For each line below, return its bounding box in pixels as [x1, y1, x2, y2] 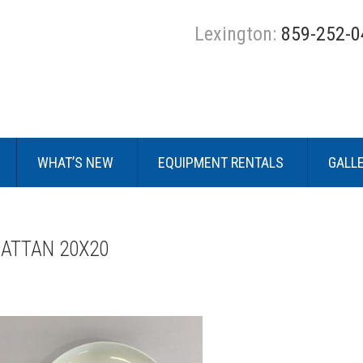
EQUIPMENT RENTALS [157, 154, 284, 171]
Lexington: [194, 23, 276, 45]
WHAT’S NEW [36, 154, 113, 171]
